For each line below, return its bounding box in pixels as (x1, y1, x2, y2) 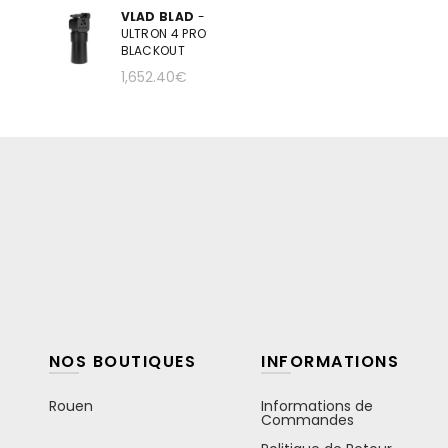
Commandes (261, 409, 355, 430)
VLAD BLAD (120, 8, 195, 25)
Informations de (261, 395, 374, 416)
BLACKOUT (120, 42, 185, 59)
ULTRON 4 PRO (120, 25, 207, 42)
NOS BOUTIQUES (48, 349, 197, 373)
